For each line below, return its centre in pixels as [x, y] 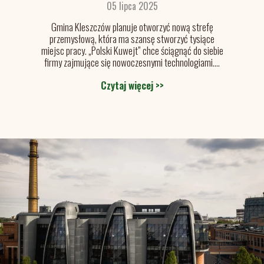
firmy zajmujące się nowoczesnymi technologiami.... [132, 62]
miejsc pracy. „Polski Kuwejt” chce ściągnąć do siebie [132, 50]
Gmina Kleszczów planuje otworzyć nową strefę [132, 27]
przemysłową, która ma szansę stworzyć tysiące [132, 39]
